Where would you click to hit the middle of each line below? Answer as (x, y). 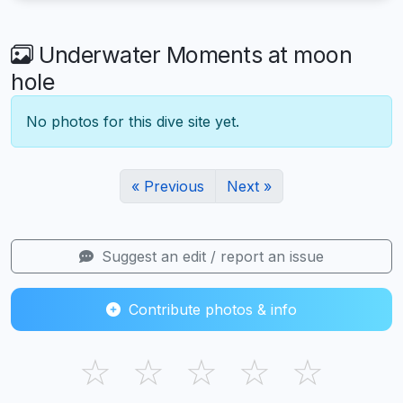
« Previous (168, 186)
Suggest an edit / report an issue (210, 256)
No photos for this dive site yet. (133, 121)
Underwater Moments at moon (192, 54)
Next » (249, 186)
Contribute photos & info (210, 309)
